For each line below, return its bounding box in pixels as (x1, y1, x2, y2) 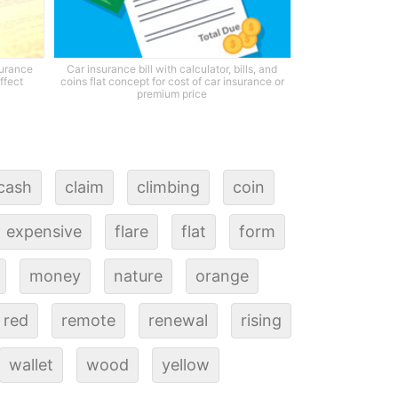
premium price (137, 87, 208, 101)
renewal (147, 310, 208, 330)
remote (60, 310, 115, 330)
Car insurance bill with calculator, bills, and (67, 62, 278, 76)
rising (240, 310, 282, 330)
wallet (8, 354, 53, 374)
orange (195, 266, 249, 285)
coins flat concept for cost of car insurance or (60, 75, 284, 89)
